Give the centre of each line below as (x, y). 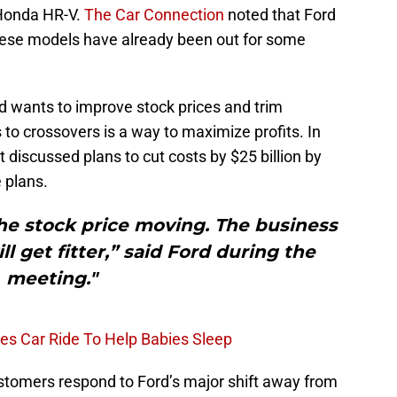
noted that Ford (280, 14)
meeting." (51, 278)
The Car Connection (154, 14)
